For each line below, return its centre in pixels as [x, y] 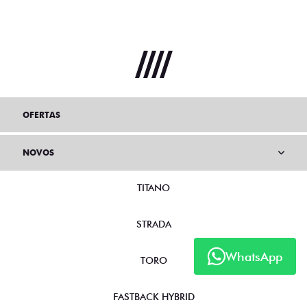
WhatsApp [254, 256]
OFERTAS [41, 114]
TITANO [153, 187]
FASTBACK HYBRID [153, 296]
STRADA [153, 224]
